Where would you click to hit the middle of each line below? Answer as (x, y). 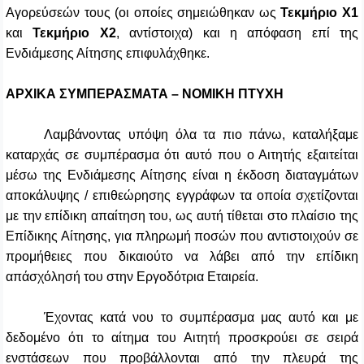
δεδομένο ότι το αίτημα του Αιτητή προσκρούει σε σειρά (182, 338)
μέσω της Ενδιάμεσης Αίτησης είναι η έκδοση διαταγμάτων (182, 175)
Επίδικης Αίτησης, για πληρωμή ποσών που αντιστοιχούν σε (182, 236)
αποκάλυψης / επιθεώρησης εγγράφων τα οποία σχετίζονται (182, 196)
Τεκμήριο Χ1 (320, 13)
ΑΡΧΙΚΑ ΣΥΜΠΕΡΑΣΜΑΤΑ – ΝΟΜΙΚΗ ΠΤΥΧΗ (145, 94)
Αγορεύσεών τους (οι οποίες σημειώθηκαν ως (143, 13)
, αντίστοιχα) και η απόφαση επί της (237, 33)
